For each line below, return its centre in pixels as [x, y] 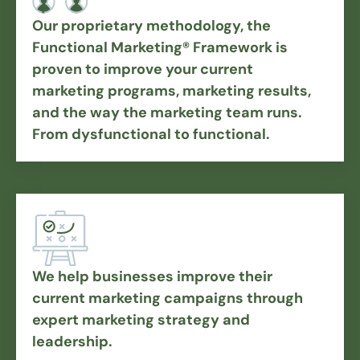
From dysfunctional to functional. [151, 135]
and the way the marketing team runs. [167, 113]
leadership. [72, 342]
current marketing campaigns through [168, 299]
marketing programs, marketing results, [172, 91]
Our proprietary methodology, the [151, 26]
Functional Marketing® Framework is [160, 48]
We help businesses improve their [152, 277]
